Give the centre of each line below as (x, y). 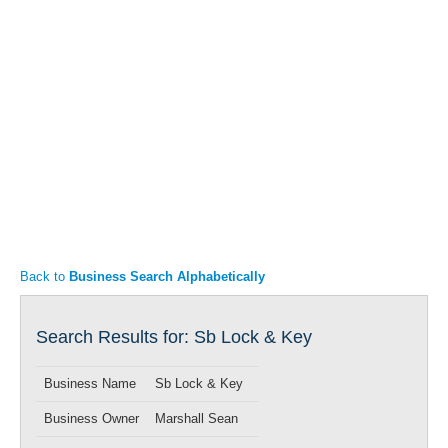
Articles (58, 33)
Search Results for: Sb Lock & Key (174, 337)
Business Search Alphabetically (167, 276)
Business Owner (91, 418)
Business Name (90, 383)
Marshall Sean (196, 418)
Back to (44, 276)
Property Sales (80, 71)
